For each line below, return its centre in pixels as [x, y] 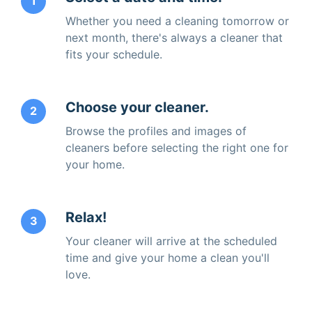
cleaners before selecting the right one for [177, 147]
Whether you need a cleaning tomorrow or [177, 21]
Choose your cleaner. [137, 107]
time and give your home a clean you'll [167, 257]
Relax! [86, 217]
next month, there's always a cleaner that [174, 37]
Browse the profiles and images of [156, 131]
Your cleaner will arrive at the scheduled [171, 241]
